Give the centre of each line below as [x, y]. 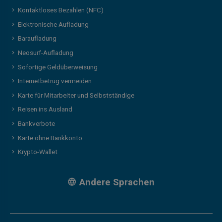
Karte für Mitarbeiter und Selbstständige [76, 95]
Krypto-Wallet [37, 152]
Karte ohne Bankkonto [50, 138]
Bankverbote [36, 124]
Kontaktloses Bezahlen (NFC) [60, 11]
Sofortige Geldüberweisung [57, 67]
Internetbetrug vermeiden [55, 82]
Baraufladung [37, 39]
